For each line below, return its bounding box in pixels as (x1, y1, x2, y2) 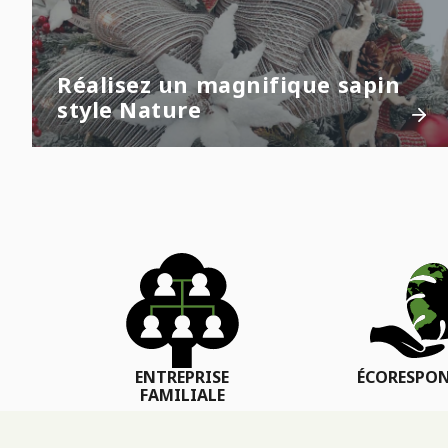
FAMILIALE (139, 384, 225, 407)
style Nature (57, 95, 202, 125)
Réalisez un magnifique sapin (57, 70, 401, 100)
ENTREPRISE (135, 366, 230, 389)
